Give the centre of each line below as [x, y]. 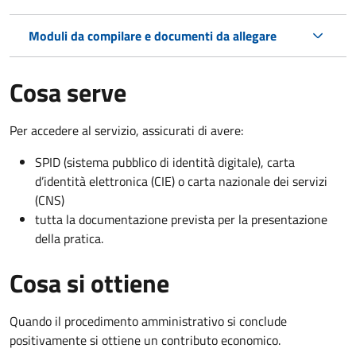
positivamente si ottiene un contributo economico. [145, 340]
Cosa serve [68, 92]
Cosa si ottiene [89, 282]
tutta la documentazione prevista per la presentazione [181, 219]
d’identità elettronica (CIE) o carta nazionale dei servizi [181, 181]
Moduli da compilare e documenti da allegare [153, 35]
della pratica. [69, 238]
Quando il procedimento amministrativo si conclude [148, 321]
